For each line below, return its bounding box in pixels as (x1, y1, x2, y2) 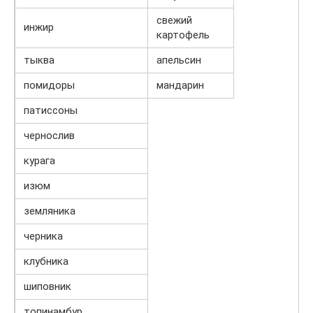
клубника (24, 255, 68, 268)
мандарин (156, 79, 204, 92)
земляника (24, 205, 75, 218)
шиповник (24, 280, 71, 293)
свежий (156, 14, 192, 27)
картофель (156, 29, 210, 42)
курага (24, 154, 55, 168)
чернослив (24, 129, 75, 143)
